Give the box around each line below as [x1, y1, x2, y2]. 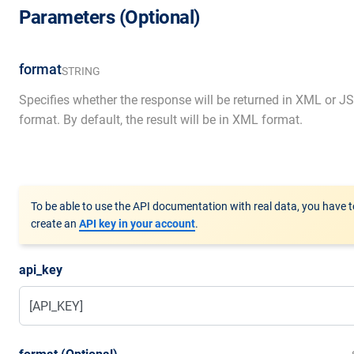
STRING [62, 64, 100, 77]
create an [31, 217, 79, 230]
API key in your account [79, 217, 195, 230]
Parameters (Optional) [19, 6, 200, 28]
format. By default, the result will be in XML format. [19, 112, 303, 127]
